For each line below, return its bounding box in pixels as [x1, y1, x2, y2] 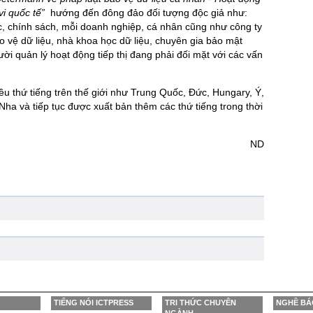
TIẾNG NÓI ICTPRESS [54, 298, 133, 307]
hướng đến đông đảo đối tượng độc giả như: [45, 7, 247, 18]
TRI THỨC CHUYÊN [165, 298, 236, 307]
